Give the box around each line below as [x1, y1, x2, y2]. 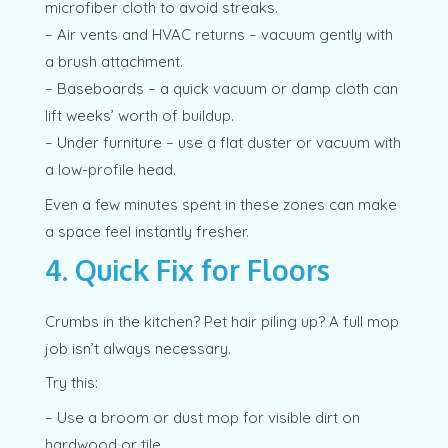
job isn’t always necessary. [44, 338, 231, 358]
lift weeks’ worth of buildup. [44, 106, 234, 126]
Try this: [44, 373, 98, 393]
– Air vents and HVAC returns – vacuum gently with [44, 25, 393, 45]
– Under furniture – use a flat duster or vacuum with [44, 133, 401, 153]
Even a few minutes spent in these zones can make [44, 194, 397, 214]
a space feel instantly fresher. [44, 221, 249, 241]
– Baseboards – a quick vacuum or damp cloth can [44, 79, 398, 99]
